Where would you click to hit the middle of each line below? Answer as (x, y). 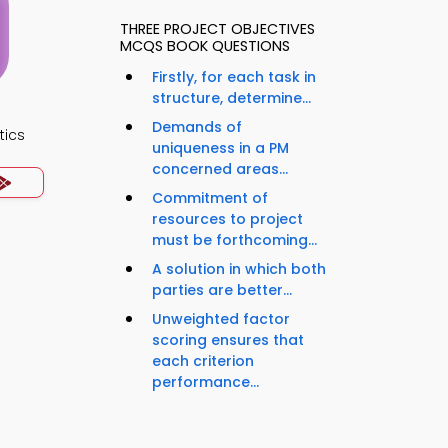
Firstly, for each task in (234, 77)
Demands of (197, 127)
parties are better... (222, 290)
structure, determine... (231, 98)
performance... (205, 382)
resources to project (227, 219)
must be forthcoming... (234, 240)
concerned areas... (220, 169)
